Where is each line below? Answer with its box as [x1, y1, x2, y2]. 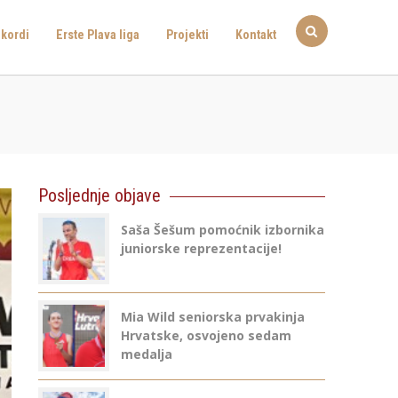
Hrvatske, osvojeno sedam [120, 327, 291, 344]
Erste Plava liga [56, 28, 139, 42]
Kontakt [235, 28, 276, 42]
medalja [120, 346, 172, 362]
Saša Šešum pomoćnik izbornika [120, 221, 324, 238]
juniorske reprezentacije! [120, 240, 282, 257]
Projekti [166, 28, 209, 42]
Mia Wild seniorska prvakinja [120, 308, 305, 325]
